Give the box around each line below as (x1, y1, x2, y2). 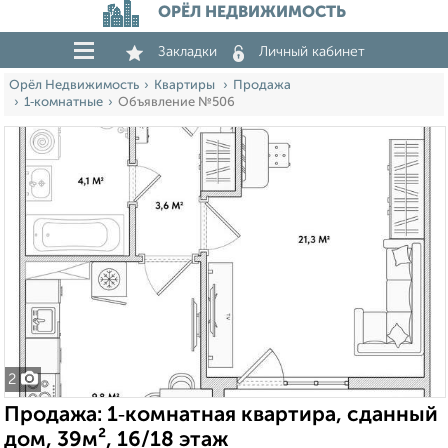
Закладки (158, 45, 217, 59)
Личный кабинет (259, 45, 365, 59)
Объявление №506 (118, 96, 235, 109)
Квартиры (154, 79, 218, 92)
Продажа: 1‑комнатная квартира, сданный (4, 405, 438, 426)
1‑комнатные (24, 96, 103, 109)
